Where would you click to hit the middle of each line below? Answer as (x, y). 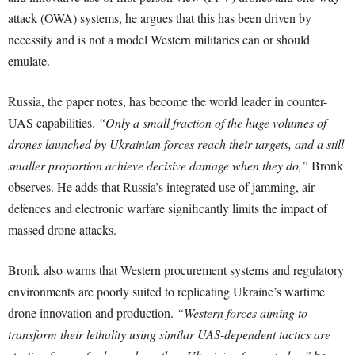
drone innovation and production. (92, 313)
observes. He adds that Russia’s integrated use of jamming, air (161, 187)
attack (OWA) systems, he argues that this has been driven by (160, 18)
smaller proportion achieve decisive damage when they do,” (158, 166)
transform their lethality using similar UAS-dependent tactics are (169, 334)
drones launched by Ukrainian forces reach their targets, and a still (176, 144)
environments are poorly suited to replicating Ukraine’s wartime (166, 292)
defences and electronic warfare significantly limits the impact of (168, 208)
